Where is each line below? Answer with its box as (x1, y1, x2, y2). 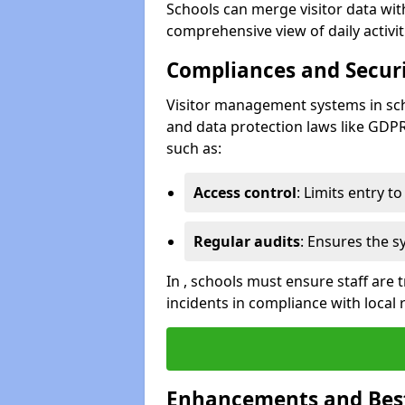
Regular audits (193, 231, 300, 251)
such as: (166, 137, 221, 158)
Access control (193, 182, 297, 202)
